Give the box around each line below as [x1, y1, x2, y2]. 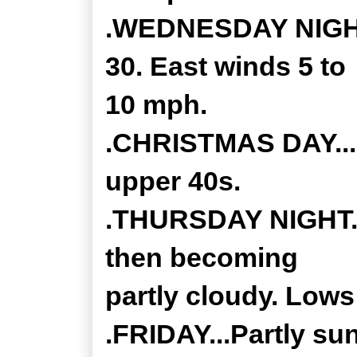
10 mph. [105, 89, 207, 120]
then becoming [105, 242, 298, 273]
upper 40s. [105, 166, 241, 196]
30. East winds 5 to [105, 51, 346, 81]
